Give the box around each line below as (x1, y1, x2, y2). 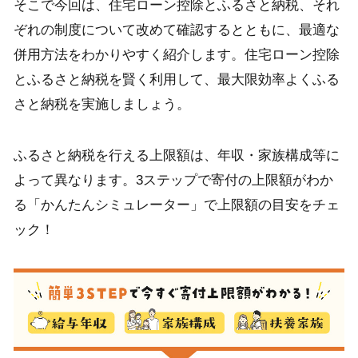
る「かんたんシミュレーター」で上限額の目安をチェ (13, 197, 340, 213)
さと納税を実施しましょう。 (13, 96, 190, 112)
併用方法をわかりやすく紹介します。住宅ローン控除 (13, 46, 340, 62)
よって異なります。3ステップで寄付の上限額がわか (13, 173, 333, 189)
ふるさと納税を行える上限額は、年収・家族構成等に (13, 148, 340, 164)
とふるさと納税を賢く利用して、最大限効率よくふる (13, 71, 340, 87)
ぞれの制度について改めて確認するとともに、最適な (13, 22, 340, 38)
